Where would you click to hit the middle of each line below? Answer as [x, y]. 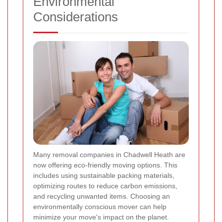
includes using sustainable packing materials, [104, 176]
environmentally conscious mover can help [100, 207]
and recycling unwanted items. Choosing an [102, 196]
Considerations [76, 17]
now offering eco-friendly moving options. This [105, 165]
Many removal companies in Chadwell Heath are [109, 155]
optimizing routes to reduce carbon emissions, [105, 186]
